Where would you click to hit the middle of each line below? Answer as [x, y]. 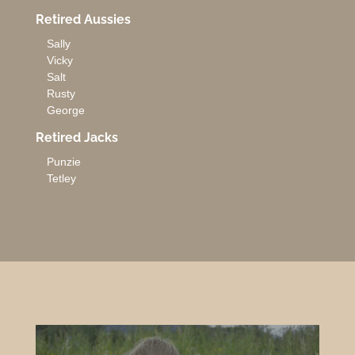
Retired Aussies [83, 20]
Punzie [63, 162]
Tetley [61, 179]
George [65, 111]
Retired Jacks [76, 138]
